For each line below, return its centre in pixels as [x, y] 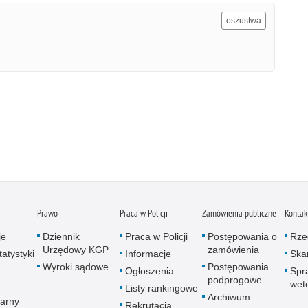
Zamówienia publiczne [239, 213]
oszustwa [244, 20]
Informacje [148, 253]
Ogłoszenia [150, 271]
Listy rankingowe [162, 288]
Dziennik [61, 236]
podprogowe [235, 279]
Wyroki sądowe [76, 266]
